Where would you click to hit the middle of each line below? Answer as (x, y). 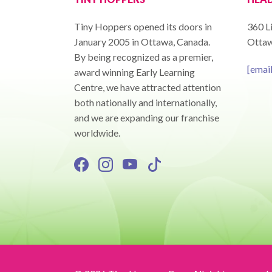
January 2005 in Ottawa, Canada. (142, 41)
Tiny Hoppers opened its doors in (143, 26)
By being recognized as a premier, (144, 56)
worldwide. (97, 132)
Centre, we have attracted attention (148, 87)
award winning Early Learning (134, 72)
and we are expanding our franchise (147, 117)
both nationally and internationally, (145, 102)
